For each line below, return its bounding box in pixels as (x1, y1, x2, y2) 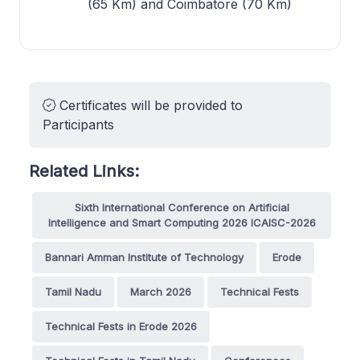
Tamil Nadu (45, 284, 101, 298)
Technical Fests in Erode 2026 (45, 319, 197, 333)
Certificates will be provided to (55, 96, 243, 113)
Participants (43, 116, 114, 133)
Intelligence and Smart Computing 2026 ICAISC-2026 (47, 215, 316, 229)
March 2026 (130, 284, 191, 298)
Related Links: (29, 160, 139, 181)
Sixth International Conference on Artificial (74, 200, 289, 214)
